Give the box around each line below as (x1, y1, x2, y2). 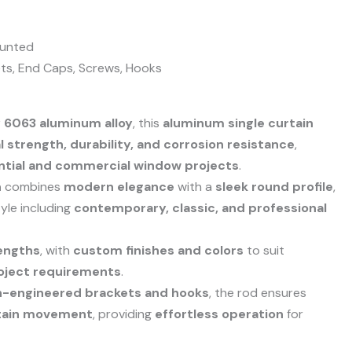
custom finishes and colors (73, 241, 244, 258)
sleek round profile (215, 178, 334, 195)
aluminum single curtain (163, 114, 314, 131)
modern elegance (64, 178, 175, 195)
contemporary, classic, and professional (74, 199, 328, 216)
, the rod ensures (209, 284, 307, 301)
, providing (93, 305, 156, 322)
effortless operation (155, 305, 284, 322)
